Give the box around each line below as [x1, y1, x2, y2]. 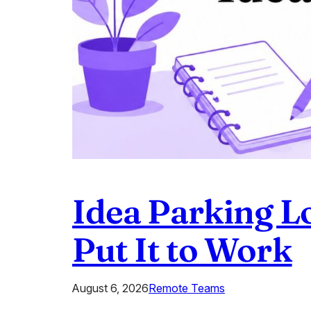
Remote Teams [149, 281, 225, 296]
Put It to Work [72, 229, 292, 271]
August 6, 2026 [72, 281, 149, 296]
